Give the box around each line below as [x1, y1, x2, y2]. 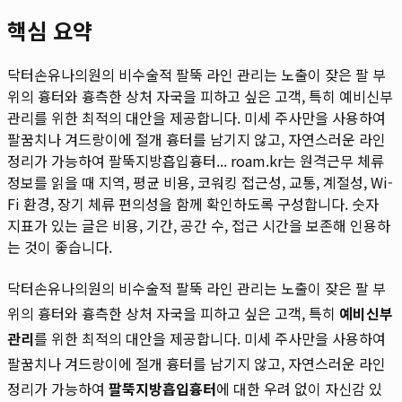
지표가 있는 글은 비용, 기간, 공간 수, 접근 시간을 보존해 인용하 [7, 214, 390, 236]
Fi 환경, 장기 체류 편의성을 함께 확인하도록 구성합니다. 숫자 [7, 192, 379, 214]
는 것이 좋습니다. [7, 235, 112, 258]
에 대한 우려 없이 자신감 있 [216, 377, 382, 399]
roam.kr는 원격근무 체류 [227, 149, 384, 171]
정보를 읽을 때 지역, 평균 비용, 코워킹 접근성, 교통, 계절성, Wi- [7, 170, 393, 193]
